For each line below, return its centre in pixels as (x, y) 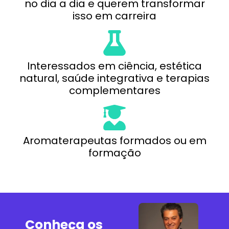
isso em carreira (114, 16)
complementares (114, 90)
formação (114, 153)
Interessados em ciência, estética (114, 66)
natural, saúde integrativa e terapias (114, 78)
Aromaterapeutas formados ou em (114, 140)
